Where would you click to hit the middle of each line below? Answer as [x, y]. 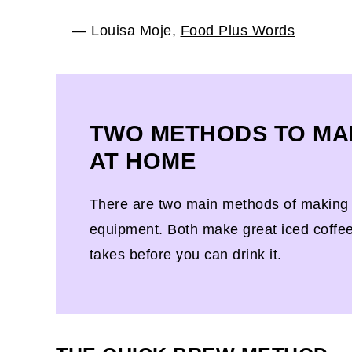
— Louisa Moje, [126, 30]
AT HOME [143, 161]
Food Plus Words [237, 30]
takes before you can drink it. [185, 255]
